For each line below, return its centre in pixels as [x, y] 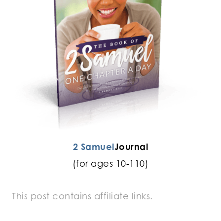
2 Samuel [93, 146]
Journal [131, 146]
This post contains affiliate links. [84, 196]
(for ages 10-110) [110, 163]
